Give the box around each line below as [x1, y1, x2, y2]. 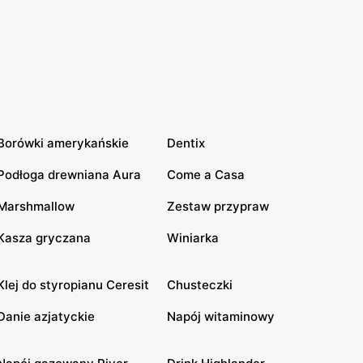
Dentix [167, 135, 205, 151]
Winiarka [167, 230, 219, 246]
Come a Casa [167, 167, 245, 182]
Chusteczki [167, 277, 233, 293]
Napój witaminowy [167, 309, 275, 324]
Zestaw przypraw [167, 199, 269, 214]
